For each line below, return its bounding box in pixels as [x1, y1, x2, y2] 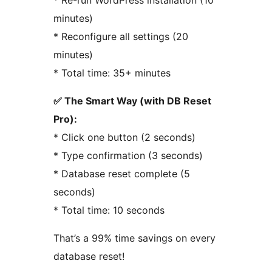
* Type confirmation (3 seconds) [53, 149, 203, 162]
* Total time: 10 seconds [53, 204, 165, 217]
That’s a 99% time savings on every [53, 232, 216, 245]
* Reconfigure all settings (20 [53, 30, 188, 43]
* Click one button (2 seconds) [53, 131, 195, 144]
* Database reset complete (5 [53, 168, 190, 180]
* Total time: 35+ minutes [53, 67, 171, 80]
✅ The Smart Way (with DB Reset [53, 95, 211, 107]
